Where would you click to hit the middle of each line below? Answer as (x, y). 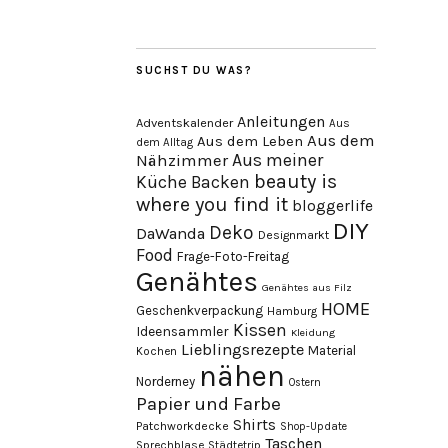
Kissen (260, 329)
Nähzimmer (182, 160)
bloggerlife (332, 205)
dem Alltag (164, 142)
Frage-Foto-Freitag (233, 256)
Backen (220, 181)
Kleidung (313, 332)
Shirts (254, 424)
